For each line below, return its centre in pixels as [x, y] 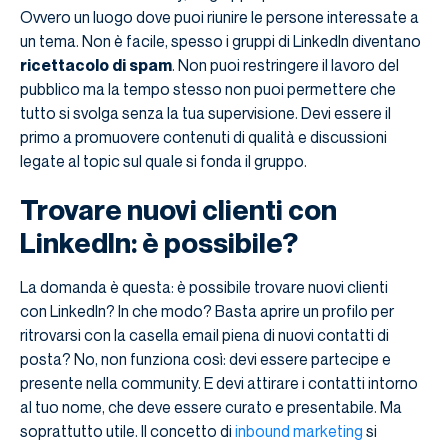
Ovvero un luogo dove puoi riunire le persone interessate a [219, 17]
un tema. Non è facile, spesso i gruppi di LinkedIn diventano [220, 41]
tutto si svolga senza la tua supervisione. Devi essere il [205, 113]
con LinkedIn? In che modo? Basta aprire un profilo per [207, 311]
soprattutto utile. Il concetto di [127, 431]
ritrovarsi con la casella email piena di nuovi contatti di [204, 335]
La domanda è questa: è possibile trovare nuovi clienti [204, 287]
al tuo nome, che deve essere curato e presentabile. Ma [211, 407]
